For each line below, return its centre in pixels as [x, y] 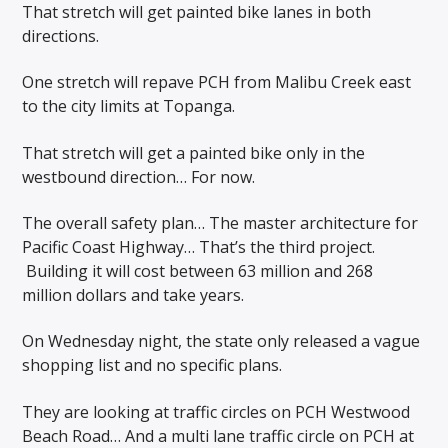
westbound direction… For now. [139, 176]
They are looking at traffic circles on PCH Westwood [216, 411]
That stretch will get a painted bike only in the [194, 152]
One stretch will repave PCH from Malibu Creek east [217, 82]
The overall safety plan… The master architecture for [220, 222]
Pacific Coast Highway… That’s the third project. [199, 246]
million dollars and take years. [133, 294]
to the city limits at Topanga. [129, 106]
